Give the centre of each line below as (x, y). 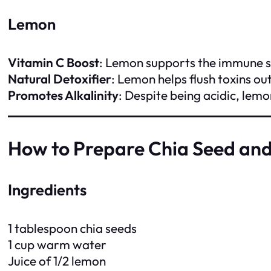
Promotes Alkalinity (63, 95)
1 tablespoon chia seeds (72, 228)
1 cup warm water (57, 245)
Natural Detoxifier (60, 78)
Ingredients (47, 190)
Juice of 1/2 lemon (57, 261)
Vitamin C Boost (54, 62)
